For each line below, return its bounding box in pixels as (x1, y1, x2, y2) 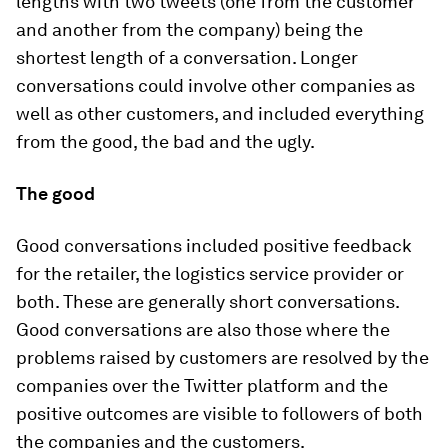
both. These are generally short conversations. (16, 291, 399, 312)
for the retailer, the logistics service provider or (16, 263, 404, 284)
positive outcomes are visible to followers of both (16, 403, 423, 424)
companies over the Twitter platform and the (16, 375, 388, 396)
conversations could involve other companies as (16, 75, 415, 96)
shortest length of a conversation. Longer (16, 47, 358, 68)
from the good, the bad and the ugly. (16, 131, 315, 152)
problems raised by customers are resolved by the (16, 347, 429, 368)
